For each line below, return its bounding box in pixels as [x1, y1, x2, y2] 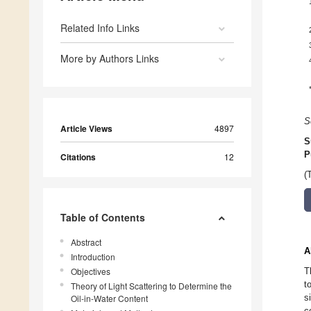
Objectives [71, 265, 110, 278]
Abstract [71, 236, 101, 249]
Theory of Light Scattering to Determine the [71, 280, 232, 292]
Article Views [60, 122, 112, 135]
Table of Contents [60, 210, 145, 225]
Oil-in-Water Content [71, 292, 148, 305]
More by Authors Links [60, 51, 159, 66]
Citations [60, 151, 96, 164]
